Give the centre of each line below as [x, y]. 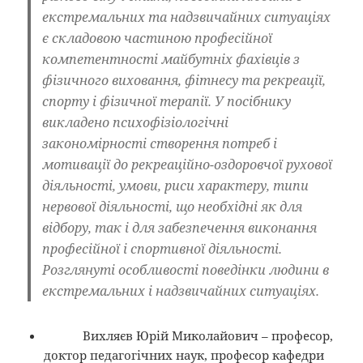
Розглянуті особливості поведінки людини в [186, 269]
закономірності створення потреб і [160, 143]
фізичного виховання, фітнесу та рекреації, [184, 80]
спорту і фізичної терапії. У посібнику [167, 101]
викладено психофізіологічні [136, 122]
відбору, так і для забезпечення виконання [180, 227]
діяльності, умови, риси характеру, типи [176, 185]
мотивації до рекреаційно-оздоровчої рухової [188, 164]
